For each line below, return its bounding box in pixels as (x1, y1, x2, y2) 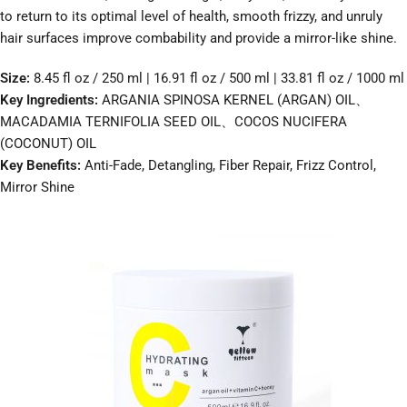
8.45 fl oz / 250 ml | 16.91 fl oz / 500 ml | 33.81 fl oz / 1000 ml (34, 70, 404, 87)
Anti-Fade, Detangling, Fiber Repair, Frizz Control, (81, 157, 376, 174)
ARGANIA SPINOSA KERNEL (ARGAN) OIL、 (102, 92, 369, 109)
